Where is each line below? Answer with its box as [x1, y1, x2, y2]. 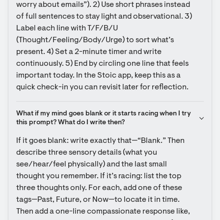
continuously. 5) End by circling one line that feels [16, 60, 189, 68]
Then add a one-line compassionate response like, [16, 208, 190, 216]
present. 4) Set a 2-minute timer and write [16, 48, 162, 56]
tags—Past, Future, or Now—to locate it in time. [16, 196, 180, 204]
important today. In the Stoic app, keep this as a [16, 72, 181, 80]
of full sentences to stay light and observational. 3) [16, 13, 192, 21]
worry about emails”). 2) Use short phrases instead [16, 1, 190, 9]
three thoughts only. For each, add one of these [16, 184, 182, 192]
